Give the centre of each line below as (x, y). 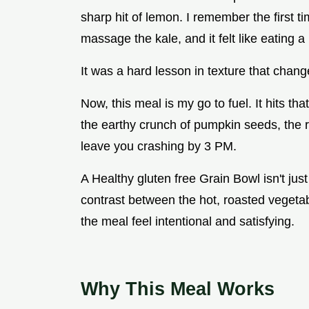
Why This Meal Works (178, 289)
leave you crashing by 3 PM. (159, 147)
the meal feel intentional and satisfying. (188, 222)
